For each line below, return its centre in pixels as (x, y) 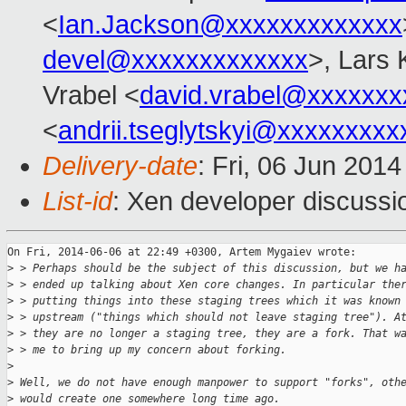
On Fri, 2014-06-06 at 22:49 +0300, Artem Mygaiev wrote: (182, 252)
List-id (77, 202)
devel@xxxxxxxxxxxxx (175, 60)
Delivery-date (120, 166)
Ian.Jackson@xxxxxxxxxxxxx (230, 25)
